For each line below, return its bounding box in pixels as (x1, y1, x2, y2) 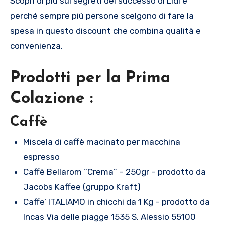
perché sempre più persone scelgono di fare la (10, 11, 194, 21)
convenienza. (10, 41, 63, 51)
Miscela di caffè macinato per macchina (23, 136, 180, 147)
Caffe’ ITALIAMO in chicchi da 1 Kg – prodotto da (23, 196, 210, 207)
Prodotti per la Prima (10, 70, 170, 87)
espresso (23, 151, 60, 162)
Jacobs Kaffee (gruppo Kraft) (23, 181, 141, 192)
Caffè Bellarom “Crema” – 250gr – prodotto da (23, 166, 206, 177)
